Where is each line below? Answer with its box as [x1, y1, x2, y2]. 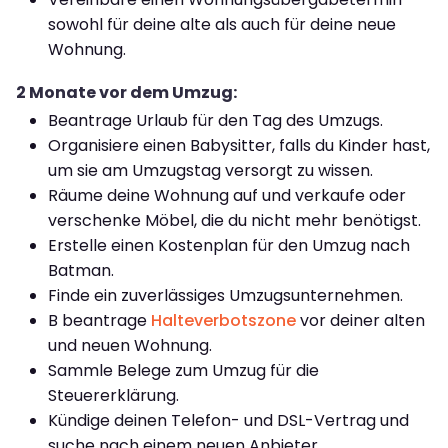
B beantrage [48, 308, 151, 332]
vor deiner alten [296, 308, 425, 332]
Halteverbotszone [151, 308, 296, 332]
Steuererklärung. [48, 383, 179, 407]
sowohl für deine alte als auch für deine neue [48, 12, 396, 36]
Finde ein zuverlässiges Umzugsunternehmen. [48, 283, 403, 307]
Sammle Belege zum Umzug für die [48, 358, 319, 382]
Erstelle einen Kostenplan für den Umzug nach [48, 233, 410, 257]
